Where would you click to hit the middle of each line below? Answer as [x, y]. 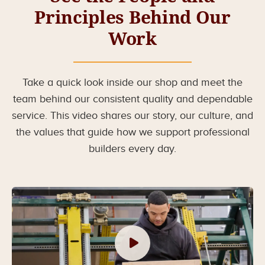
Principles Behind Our [132, 17]
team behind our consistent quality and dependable [132, 99]
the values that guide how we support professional [132, 132]
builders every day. [132, 149]
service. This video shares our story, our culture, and [132, 116]
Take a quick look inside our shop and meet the [132, 83]
